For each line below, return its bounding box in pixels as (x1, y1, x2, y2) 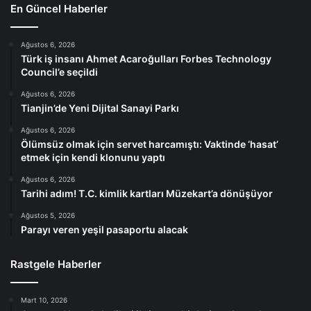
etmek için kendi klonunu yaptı (21, 151, 165, 164)
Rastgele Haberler (10, 258, 101, 271)
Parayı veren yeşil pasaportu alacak (21, 224, 188, 236)
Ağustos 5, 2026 (21, 211, 75, 220)
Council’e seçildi (21, 66, 98, 78)
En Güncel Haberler (10, 2, 108, 16)
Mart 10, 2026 (21, 296, 67, 305)
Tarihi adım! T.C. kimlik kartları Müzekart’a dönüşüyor (21, 187, 273, 200)
